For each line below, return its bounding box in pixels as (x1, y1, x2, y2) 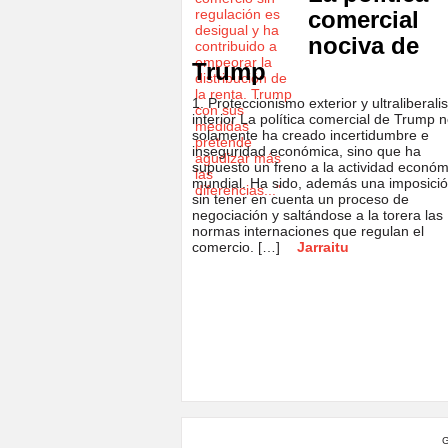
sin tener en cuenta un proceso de (192, 191, 409, 207)
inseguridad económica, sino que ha (192, 143, 421, 159)
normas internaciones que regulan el (192, 223, 424, 239)
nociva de (308, 32, 419, 59)
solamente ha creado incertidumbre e (192, 127, 429, 143)
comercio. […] (192, 239, 284, 255)
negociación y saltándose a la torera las (192, 207, 443, 223)
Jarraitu (297, 239, 349, 255)
